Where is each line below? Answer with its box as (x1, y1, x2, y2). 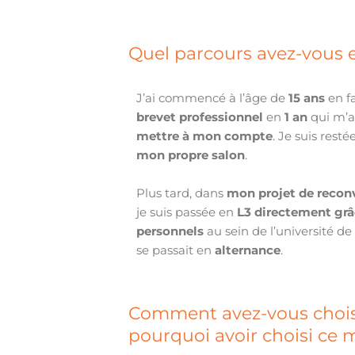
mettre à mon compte (136, 128, 273, 144)
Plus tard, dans (136, 185, 227, 201)
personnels (136, 223, 204, 239)
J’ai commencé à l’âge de (136, 90, 289, 106)
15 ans (288, 90, 326, 106)
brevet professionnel (136, 109, 264, 125)
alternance (215, 242, 281, 258)
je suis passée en (136, 204, 238, 220)
